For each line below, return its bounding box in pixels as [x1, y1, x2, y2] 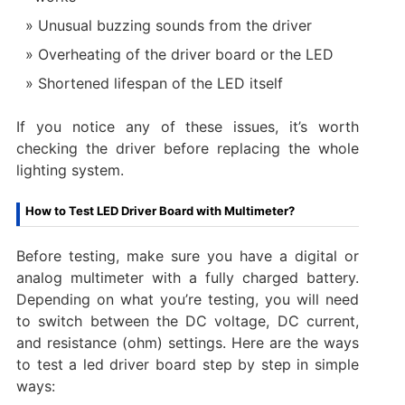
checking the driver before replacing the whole [15, 139, 360, 158]
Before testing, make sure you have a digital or [15, 247, 360, 266]
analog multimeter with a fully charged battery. [15, 268, 360, 287]
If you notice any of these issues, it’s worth [15, 118, 360, 137]
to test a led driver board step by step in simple [15, 355, 360, 374]
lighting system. [15, 161, 124, 180]
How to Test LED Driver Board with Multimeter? [24, 203, 295, 219]
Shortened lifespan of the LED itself [37, 74, 283, 93]
